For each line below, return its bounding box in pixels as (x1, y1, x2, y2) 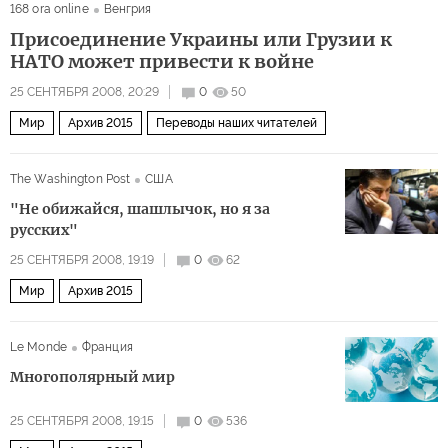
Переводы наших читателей (156, 116, 317, 131)
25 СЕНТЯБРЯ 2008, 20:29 (10, 85, 159, 100)
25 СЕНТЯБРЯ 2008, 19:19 (10, 253, 154, 268)
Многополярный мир (10, 368, 175, 387)
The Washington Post (10, 172, 131, 187)
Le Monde (10, 340, 67, 355)
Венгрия (103, 2, 152, 17)
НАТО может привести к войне (10, 50, 314, 74)
